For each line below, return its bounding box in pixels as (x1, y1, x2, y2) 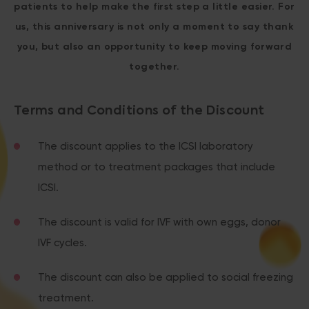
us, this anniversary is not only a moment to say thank (14, 21, 295, 32)
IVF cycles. (38, 237, 87, 249)
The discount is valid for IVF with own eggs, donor (38, 216, 281, 228)
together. (129, 61, 180, 72)
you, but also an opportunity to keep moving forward (17, 41, 292, 52)
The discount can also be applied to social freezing (38, 271, 293, 283)
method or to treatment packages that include (38, 161, 275, 173)
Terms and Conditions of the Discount (14, 105, 265, 117)
